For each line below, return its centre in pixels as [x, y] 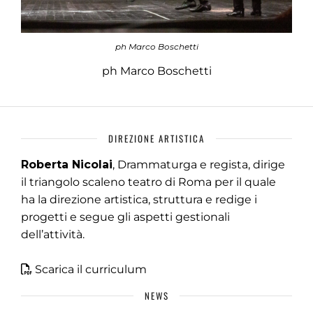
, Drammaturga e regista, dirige [199, 164]
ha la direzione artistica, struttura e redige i [139, 199]
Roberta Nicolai [67, 164]
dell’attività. [53, 234]
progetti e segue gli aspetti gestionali [125, 217]
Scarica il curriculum [91, 269]
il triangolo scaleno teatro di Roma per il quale [148, 182]
